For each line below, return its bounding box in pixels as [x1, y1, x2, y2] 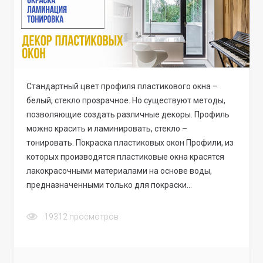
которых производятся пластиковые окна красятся [26, 152, 225, 162]
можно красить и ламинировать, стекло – [26, 124, 188, 134]
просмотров [69, 212, 119, 222]
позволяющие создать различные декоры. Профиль [26, 110, 230, 120]
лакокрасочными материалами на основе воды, [26, 166, 213, 176]
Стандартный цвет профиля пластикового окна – [26, 82, 218, 92]
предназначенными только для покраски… [26, 180, 193, 190]
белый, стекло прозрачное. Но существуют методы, [26, 96, 226, 106]
